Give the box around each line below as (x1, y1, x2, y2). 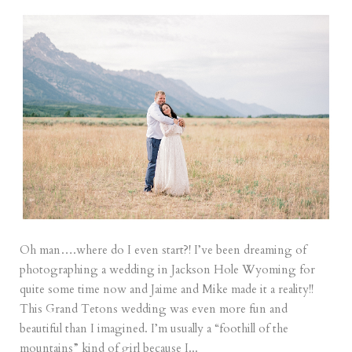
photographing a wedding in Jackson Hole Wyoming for (20, 261, 316, 277)
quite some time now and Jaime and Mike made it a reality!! (20, 280, 314, 297)
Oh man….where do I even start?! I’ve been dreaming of (20, 241, 307, 258)
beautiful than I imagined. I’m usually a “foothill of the (20, 320, 289, 336)
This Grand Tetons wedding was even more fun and (20, 300, 288, 317)
